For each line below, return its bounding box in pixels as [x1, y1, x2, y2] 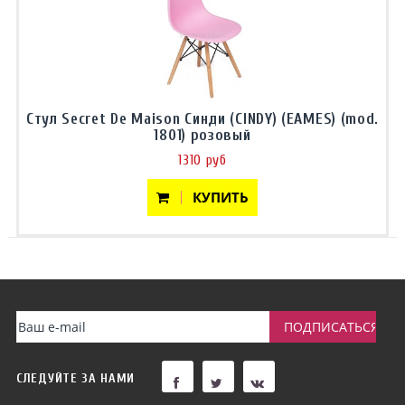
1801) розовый [154, 127, 251, 144]
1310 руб [178, 152, 227, 168]
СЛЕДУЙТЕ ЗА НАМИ [16, 371, 136, 386]
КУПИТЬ [182, 188, 249, 206]
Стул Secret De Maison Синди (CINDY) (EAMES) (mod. [25, 110, 380, 127]
